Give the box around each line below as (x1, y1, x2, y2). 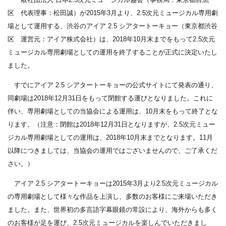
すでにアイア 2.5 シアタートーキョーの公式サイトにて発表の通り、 (8, 81, 217, 89)
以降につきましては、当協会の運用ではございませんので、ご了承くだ (8, 147, 217, 154)
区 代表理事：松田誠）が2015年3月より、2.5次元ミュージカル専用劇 (8, 9, 218, 17)
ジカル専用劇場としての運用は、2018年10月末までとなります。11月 (8, 134, 213, 141)
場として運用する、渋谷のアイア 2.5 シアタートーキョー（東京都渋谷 (8, 22, 217, 30)
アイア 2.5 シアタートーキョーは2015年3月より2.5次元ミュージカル (8, 180, 218, 187)
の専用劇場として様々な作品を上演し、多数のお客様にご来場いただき (8, 193, 217, 200)
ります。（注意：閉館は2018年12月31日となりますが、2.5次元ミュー (8, 121, 215, 128)
